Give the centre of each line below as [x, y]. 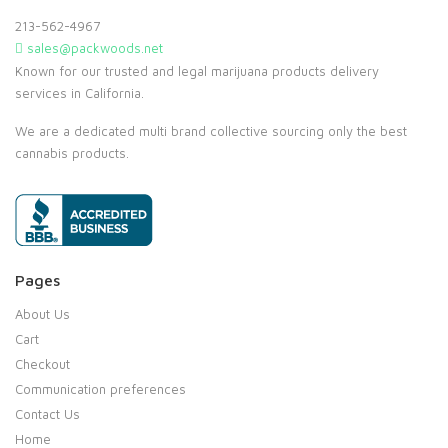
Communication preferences [100, 388]
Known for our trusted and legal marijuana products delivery [197, 70]
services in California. [79, 92]
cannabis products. [72, 152]
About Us [42, 313]
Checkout [42, 363]
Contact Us [47, 413]
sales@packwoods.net [93, 47]
